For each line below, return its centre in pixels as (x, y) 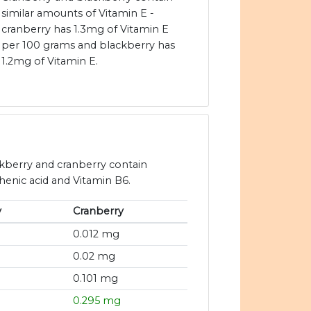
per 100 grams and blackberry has (88, 45)
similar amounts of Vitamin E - (78, 14)
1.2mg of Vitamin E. (50, 61)
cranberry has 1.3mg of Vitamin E (85, 30)
